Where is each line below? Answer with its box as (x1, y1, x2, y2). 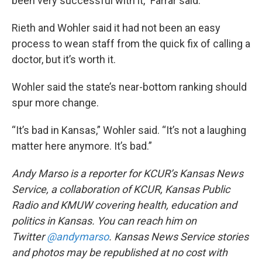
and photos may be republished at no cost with (12, 246, 227, 258)
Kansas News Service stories (114, 230, 249, 243)
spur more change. (12, 96, 99, 109)
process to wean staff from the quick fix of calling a (12, 37, 250, 50)
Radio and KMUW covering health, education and (12, 198, 237, 211)
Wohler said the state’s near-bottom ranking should (12, 80, 247, 93)
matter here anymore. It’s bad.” (12, 139, 152, 152)
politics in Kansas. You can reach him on (12, 214, 196, 227)
